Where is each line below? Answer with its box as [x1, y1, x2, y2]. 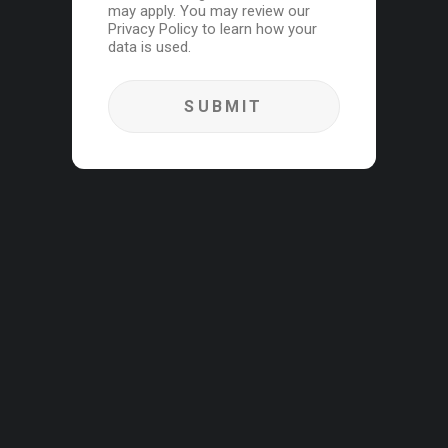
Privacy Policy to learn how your [108, 20, 317, 38]
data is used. [108, 38, 191, 56]
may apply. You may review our [108, 2, 310, 20]
